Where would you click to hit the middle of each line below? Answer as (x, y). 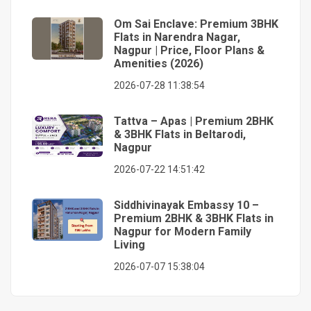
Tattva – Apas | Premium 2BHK (194, 121)
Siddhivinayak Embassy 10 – (186, 205)
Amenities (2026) (159, 63)
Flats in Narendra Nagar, (177, 37)
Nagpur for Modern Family (183, 231)
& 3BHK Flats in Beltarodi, (180, 134)
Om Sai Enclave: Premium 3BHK (196, 24)
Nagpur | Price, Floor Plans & (189, 50)
